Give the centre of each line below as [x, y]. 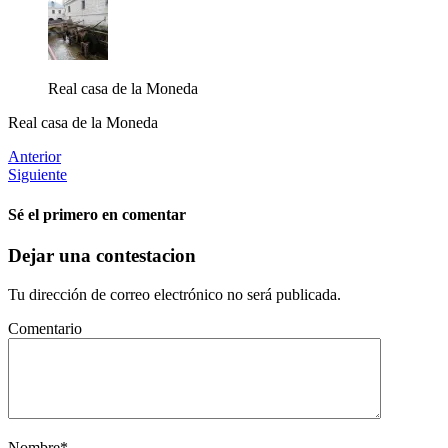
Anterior [34, 157]
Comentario [45, 328]
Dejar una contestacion [102, 255]
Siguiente [37, 175]
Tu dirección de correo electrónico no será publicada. [174, 294]
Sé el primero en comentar [97, 214]
